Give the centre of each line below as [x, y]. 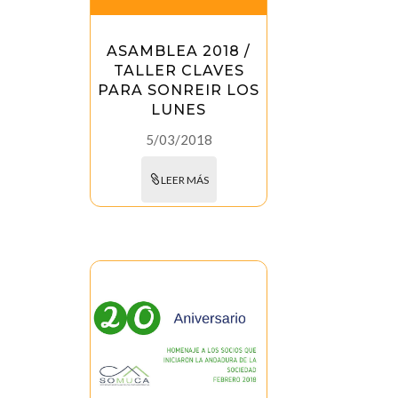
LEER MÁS [184, 180]
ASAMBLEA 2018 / [179, 52]
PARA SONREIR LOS [179, 91]
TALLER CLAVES [179, 71]
